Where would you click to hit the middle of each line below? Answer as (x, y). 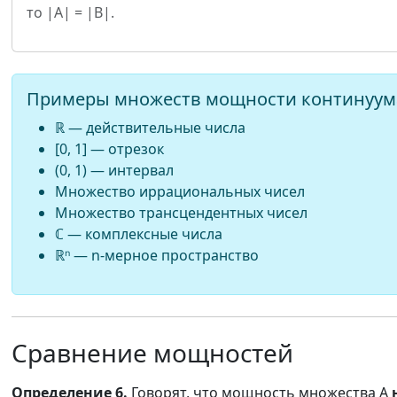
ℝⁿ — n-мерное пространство (157, 255)
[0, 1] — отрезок (109, 149)
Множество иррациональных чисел (180, 191)
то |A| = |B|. (70, 12)
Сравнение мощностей (152, 353)
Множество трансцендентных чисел (181, 213)
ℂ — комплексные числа (139, 234)
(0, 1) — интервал (114, 170)
